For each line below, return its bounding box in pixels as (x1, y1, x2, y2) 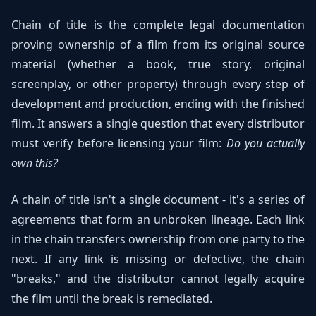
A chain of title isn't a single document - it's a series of (11, 192, 305, 207)
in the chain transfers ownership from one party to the (11, 231, 305, 247)
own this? (11, 155, 58, 171)
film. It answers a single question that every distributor (11, 116, 305, 131)
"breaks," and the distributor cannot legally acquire (11, 271, 305, 286)
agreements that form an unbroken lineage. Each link (11, 212, 305, 227)
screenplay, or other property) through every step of (11, 76, 305, 92)
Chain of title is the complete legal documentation (11, 17, 305, 32)
